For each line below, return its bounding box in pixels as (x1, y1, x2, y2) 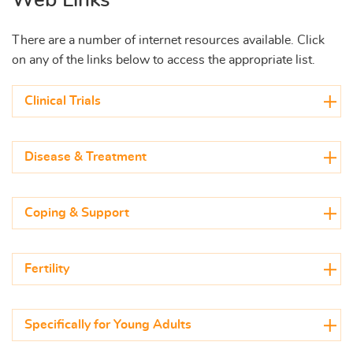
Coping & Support (24, 206, 129, 220)
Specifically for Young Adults (24, 318, 191, 332)
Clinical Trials (24, 95, 101, 108)
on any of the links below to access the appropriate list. (12, 54, 315, 67)
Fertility (24, 262, 69, 276)
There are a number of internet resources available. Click (12, 34, 325, 47)
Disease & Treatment (24, 150, 147, 164)
